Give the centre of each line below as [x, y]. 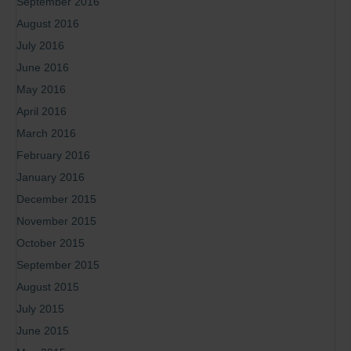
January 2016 [51, 177]
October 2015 [51, 243]
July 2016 [40, 46]
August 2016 [48, 24]
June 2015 [43, 331]
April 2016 [42, 112]
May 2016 [41, 90]
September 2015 [58, 265]
